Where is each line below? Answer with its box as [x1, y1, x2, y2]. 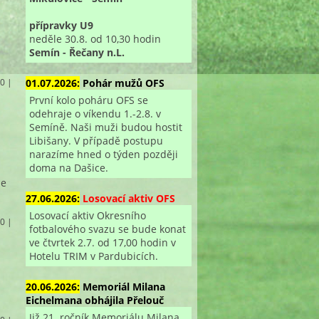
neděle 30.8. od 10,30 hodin [28, 31, 161, 46]
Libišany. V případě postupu [28, 133, 163, 147]
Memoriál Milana [82, 279, 165, 293]
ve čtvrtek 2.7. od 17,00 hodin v [28, 235, 176, 249]
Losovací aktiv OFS [82, 191, 175, 205]
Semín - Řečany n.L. [28, 45, 125, 59]
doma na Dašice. [28, 160, 108, 174]
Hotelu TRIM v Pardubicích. [28, 249, 158, 263]
